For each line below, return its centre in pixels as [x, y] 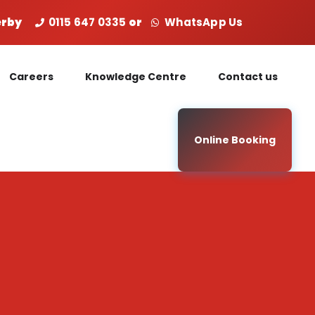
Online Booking [235, 140]
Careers [31, 77]
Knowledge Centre [136, 77]
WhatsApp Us [201, 22]
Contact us [248, 77]
